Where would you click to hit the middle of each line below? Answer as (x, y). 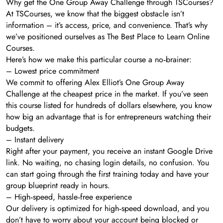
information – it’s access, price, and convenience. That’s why (107, 25)
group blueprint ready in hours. (58, 185)
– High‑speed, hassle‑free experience (69, 197)
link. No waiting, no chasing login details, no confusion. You (108, 162)
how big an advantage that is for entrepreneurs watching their (109, 116)
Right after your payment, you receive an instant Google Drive (109, 151)
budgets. (20, 128)
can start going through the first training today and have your (107, 174)
